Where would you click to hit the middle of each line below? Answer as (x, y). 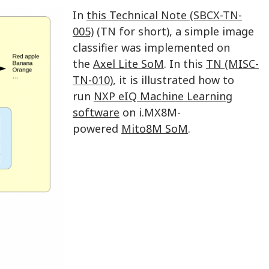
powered (97, 128)
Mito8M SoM (155, 128)
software (96, 112)
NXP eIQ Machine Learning (163, 96)
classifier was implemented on (151, 47)
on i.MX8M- (150, 112)
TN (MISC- (232, 64)
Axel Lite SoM (128, 64)
